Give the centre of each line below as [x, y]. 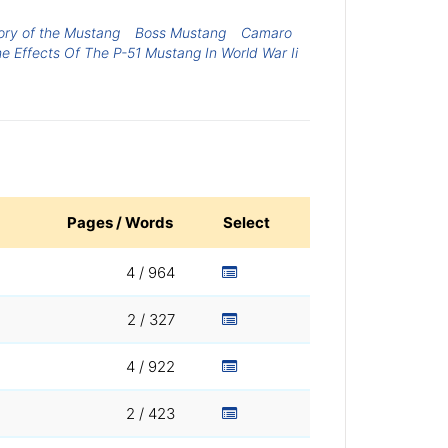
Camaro [266, 32]
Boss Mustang [181, 32]
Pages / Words [120, 223]
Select [246, 223]
